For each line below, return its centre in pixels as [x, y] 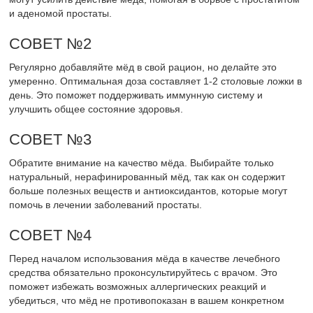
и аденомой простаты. [61, 14]
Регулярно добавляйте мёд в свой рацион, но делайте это [143, 67]
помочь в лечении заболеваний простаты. [106, 205]
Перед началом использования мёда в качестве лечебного [145, 259]
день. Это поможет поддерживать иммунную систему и [136, 95]
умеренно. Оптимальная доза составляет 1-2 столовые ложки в [156, 81]
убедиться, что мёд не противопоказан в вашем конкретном [147, 301]
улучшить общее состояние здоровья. [96, 109]
